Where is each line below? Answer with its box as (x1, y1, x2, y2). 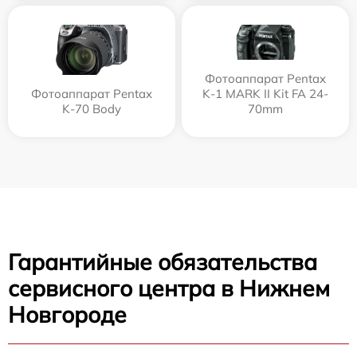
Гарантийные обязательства (8, 247, 317, 276)
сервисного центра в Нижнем (8, 273, 330, 302)
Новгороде (8, 300, 127, 328)
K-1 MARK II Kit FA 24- (202, 85, 328, 101)
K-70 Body (62, 100, 121, 116)
